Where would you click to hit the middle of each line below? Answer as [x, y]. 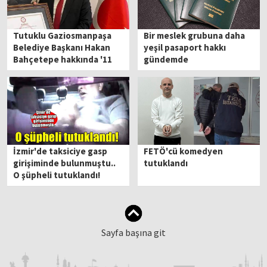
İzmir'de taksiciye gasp [60, 151]
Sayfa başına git [133, 232]
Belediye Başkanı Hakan [62, 48]
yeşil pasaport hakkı [185, 48]
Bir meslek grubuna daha [195, 36]
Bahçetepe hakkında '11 [63, 60]
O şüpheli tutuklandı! [57, 175]
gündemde [166, 60]
